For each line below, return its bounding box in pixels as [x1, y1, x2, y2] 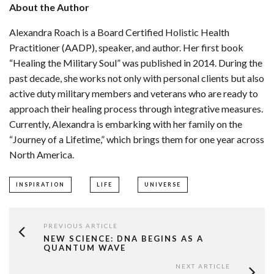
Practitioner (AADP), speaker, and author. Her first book [9, 42, 243, 54]
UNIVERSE [144, 181, 181, 188]
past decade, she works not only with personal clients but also [9, 72, 264, 84]
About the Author [9, 1, 89, 13]
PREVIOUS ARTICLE [43, 222, 118, 230]
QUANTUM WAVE [43, 243, 126, 253]
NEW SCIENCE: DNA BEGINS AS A [43, 234, 204, 244]
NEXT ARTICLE [176, 262, 231, 270]
